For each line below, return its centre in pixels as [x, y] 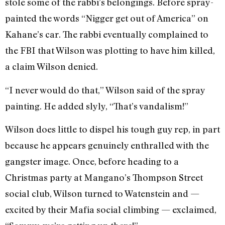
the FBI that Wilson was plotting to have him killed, [110, 50]
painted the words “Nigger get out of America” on [107, 18]
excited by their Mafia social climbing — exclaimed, [111, 209]
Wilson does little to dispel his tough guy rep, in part [113, 129]
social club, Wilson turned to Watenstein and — [102, 193]
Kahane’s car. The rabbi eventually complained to [107, 34]
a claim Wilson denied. [51, 67]
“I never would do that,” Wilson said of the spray [105, 90]
